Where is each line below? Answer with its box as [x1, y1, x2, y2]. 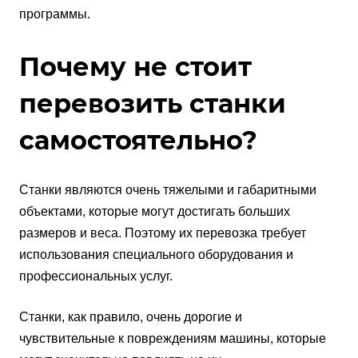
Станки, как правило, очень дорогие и [19, 310, 242, 324]
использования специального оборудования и [19, 248, 293, 262]
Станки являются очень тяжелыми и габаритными [19, 183, 316, 197]
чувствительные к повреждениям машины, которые [19, 332, 326, 346]
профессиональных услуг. [19, 269, 173, 284]
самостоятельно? [19, 125, 257, 157]
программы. [19, 7, 90, 22]
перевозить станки [19, 88, 286, 120]
